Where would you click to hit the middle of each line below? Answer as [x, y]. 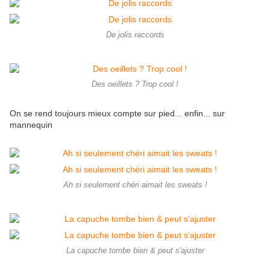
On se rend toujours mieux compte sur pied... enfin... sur [117, 114]
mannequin [31, 125]
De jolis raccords [135, 35]
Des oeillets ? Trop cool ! [135, 85]
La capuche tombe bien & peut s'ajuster [135, 251]
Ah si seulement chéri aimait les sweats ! [135, 185]
